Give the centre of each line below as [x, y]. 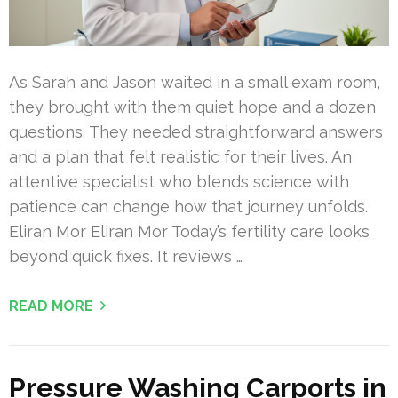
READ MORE [51, 306]
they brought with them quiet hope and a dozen [192, 107]
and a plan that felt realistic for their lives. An [180, 156]
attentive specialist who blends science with [179, 181]
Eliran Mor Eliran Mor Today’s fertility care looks [189, 231]
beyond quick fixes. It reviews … [126, 256]
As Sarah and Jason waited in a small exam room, [195, 82]
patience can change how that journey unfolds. [188, 206]
